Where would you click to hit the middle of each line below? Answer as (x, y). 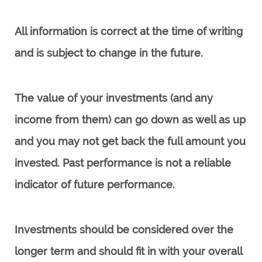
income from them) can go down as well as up (130, 120)
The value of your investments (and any (114, 98)
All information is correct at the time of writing (129, 31)
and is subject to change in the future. (109, 53)
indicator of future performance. (95, 185)
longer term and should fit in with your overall (128, 251)
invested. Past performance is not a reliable (123, 163)
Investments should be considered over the (124, 230)
